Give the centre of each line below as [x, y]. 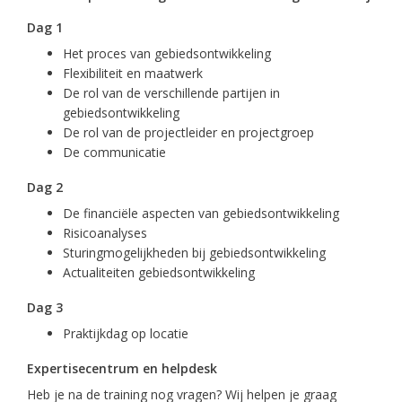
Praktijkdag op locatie [126, 333]
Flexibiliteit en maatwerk [133, 73]
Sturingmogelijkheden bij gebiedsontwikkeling [194, 253]
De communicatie [114, 152]
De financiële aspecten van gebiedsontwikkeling [201, 213]
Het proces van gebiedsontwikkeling [167, 53]
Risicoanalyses [105, 233]
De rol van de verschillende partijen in [171, 93]
